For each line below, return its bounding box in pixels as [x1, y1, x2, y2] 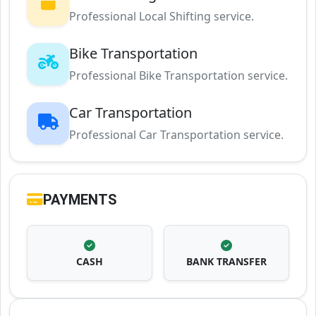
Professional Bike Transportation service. [69, 68, 288, 84]
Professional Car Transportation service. [69, 127, 284, 143]
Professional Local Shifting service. [69, 8, 254, 25]
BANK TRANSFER [186, 255, 267, 269]
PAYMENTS [43, 191, 117, 209]
